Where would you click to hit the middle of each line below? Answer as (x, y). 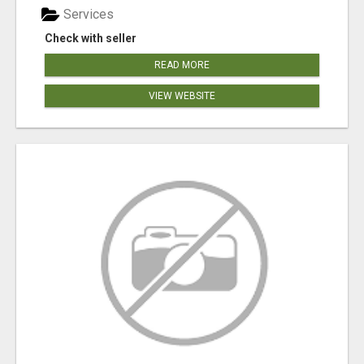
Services (87, 15)
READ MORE (182, 65)
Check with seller (91, 39)
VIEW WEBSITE (182, 96)
